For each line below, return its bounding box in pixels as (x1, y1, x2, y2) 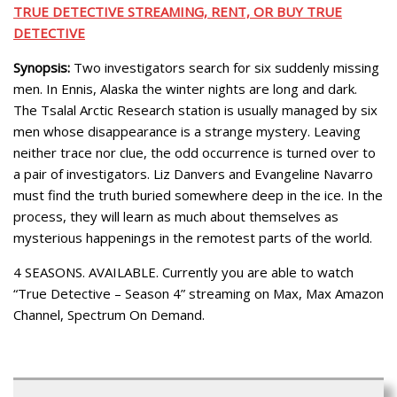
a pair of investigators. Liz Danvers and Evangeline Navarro (13, 165, 373, 183)
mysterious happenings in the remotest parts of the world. (13, 229, 372, 247)
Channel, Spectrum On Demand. (13, 306, 205, 324)
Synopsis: (13, 58, 70, 77)
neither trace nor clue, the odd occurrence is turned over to (13, 144, 376, 162)
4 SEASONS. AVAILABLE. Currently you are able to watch (13, 263, 354, 282)
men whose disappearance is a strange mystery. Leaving (13, 122, 361, 141)
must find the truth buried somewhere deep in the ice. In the (13, 186, 383, 205)
